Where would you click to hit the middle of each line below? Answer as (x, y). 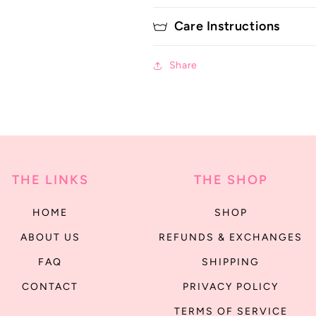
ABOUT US (50, 237)
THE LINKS (50, 180)
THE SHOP (231, 180)
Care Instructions (227, 26)
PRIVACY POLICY (231, 287)
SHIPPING (231, 262)
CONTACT (50, 287)
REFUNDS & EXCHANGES (231, 237)
